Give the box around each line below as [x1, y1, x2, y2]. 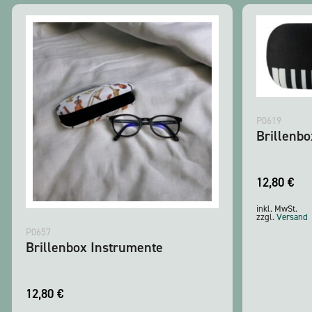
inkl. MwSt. [256, 202, 297, 214]
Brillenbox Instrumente [26, 238, 163, 256]
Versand [276, 210, 308, 223]
